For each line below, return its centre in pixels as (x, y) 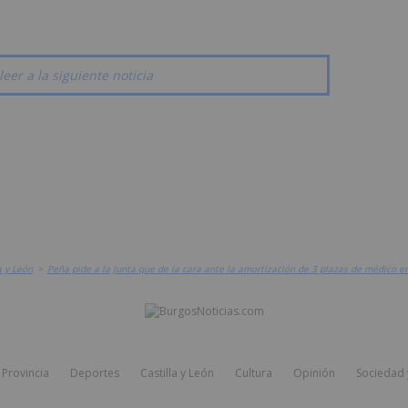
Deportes (94, 373)
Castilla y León (177, 373)
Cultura (253, 373)
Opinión (314, 373)
